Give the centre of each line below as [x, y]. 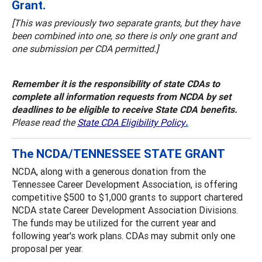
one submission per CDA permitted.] [85, 48]
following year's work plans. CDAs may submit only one [123, 235]
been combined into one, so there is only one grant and [124, 35]
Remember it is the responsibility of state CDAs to [116, 83]
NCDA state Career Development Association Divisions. [125, 210]
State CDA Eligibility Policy [131, 122]
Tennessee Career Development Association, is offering [125, 184]
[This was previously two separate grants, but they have [126, 23]
